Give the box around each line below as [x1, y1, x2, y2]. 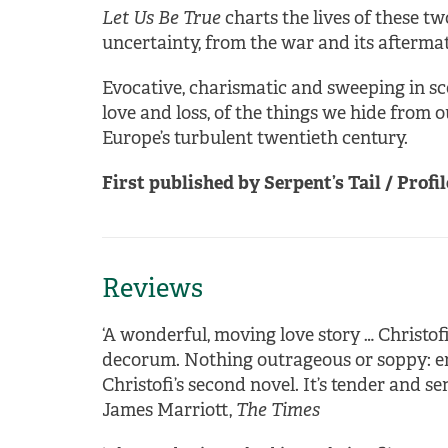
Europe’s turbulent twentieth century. [102, 126, 408, 150]
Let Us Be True [102, 6, 225, 30]
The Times [236, 398, 320, 422]
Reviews [102, 271, 203, 305]
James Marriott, [102, 398, 236, 422]
